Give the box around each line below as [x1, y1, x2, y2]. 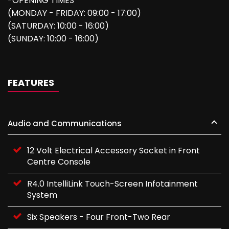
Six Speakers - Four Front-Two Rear [27, 211, 170, 223]
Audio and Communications [8, 118, 122, 129]
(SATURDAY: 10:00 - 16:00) [8, 20, 109, 32]
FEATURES [8, 76, 54, 89]
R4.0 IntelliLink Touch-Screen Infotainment [27, 178, 198, 190]
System [27, 189, 57, 201]
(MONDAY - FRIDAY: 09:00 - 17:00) [8, 7, 141, 19]
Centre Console [27, 156, 90, 168]
